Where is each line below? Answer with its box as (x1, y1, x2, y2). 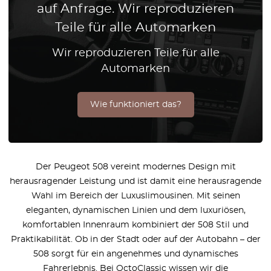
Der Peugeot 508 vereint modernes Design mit (35, 162, 236, 171)
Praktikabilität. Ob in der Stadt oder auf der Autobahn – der (10, 235, 261, 244)
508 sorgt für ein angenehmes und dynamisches (33, 249, 238, 258)
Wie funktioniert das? (90, 100, 181, 109)
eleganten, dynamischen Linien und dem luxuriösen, (25, 206, 246, 215)
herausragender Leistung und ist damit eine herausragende (10, 177, 261, 186)
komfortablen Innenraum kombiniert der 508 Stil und (22, 220, 249, 229)
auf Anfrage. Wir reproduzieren (37, 2, 234, 15)
